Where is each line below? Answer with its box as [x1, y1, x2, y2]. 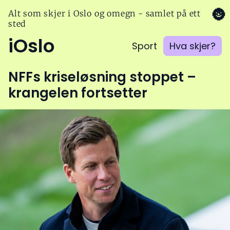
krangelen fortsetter [8, 84, 147, 102]
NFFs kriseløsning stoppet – [8, 68, 196, 86]
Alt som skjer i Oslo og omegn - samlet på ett [8, 8, 201, 18]
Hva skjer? [169, 40, 216, 52]
